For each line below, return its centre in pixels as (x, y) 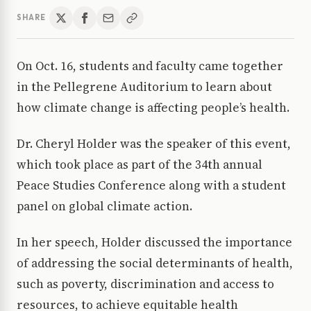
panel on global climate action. (104, 206)
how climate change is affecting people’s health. (153, 107)
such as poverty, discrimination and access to (145, 284)
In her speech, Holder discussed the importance (154, 242)
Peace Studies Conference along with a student (151, 185)
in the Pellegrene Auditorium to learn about (144, 86)
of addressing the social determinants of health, (155, 263)
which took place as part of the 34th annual (140, 164)
